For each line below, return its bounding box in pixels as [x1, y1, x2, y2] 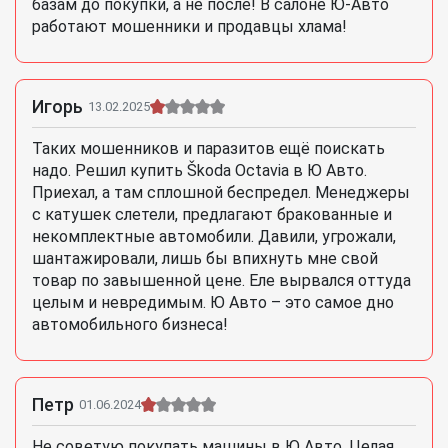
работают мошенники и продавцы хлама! [32, 17, 347, 37]
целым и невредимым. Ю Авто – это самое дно [32, 293, 394, 313]
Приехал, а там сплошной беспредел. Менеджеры [32, 183, 410, 203]
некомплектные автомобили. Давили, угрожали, [32, 227, 396, 247]
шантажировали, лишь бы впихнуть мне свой [32, 249, 378, 269]
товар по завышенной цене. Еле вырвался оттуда [32, 271, 411, 291]
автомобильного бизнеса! [32, 315, 228, 335]
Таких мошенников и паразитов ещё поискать [32, 139, 385, 159]
